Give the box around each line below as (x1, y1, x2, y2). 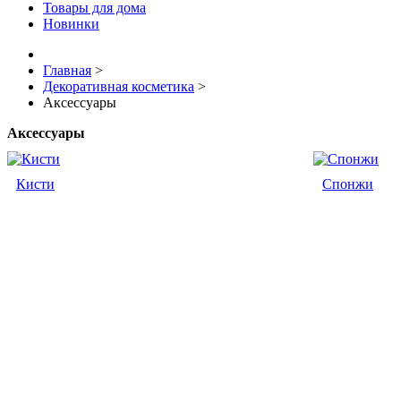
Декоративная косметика (43, 79, 194, 95)
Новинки (43, 16, 99, 32)
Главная (43, 63, 91, 79)
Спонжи (322, 176, 373, 192)
